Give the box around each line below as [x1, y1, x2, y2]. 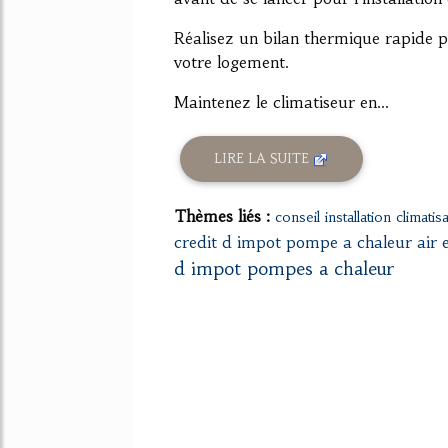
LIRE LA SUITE [214, 150, 314, 168]
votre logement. [174, 51, 289, 72]
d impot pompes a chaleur [174, 256, 394, 280]
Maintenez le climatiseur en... [174, 91, 389, 112]
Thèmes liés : [174, 205, 275, 226]
